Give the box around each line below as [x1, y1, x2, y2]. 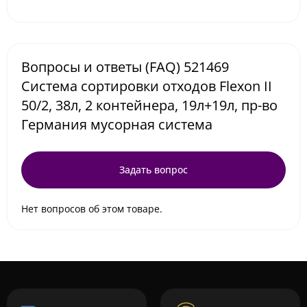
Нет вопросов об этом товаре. [21, 202, 162, 215]
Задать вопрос [119, 163, 188, 176]
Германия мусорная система [21, 115, 212, 134]
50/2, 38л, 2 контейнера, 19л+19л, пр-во [21, 96, 278, 114]
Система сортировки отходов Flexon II [21, 77, 272, 95]
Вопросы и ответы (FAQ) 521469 [21, 58, 229, 76]
